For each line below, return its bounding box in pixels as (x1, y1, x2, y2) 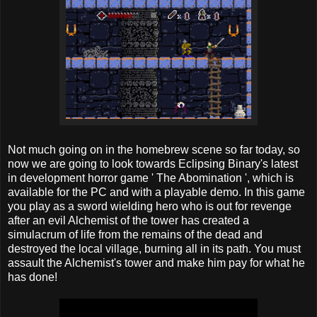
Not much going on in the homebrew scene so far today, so (8, 144, 300, 156)
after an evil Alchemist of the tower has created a (8, 214, 249, 227)
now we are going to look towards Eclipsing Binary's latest (8, 158, 298, 171)
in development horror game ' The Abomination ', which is (8, 172, 294, 185)
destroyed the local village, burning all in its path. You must (8, 243, 301, 255)
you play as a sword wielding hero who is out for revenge (8, 200, 292, 213)
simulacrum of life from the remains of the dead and (8, 229, 263, 241)
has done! (8, 271, 57, 284)
